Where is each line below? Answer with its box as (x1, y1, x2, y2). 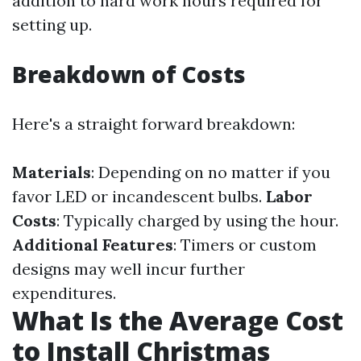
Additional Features (12, 234, 173, 255)
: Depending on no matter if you (91, 162, 330, 182)
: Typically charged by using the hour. (56, 210, 338, 230)
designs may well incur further (12, 259, 245, 279)
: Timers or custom (173, 234, 317, 255)
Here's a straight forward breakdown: (12, 114, 295, 134)
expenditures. (12, 283, 116, 303)
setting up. (12, 15, 92, 35)
